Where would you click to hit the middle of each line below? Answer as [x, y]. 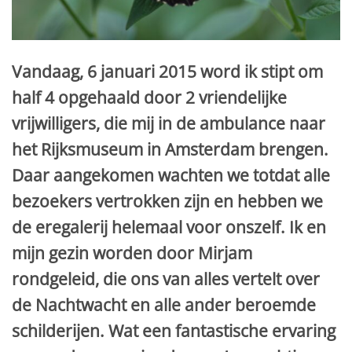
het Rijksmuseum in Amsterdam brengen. [170, 150]
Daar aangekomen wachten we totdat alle [171, 176]
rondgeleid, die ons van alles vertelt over [166, 279]
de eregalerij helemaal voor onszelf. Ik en [169, 227]
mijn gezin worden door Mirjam [132, 253]
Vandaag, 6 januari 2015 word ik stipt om [167, 72]
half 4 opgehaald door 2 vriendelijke [149, 98]
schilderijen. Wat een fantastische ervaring [174, 331]
